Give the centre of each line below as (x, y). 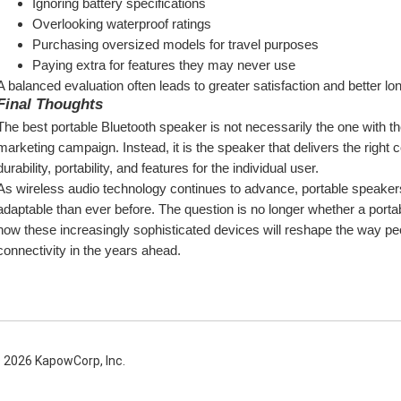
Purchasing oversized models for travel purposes (175, 44)
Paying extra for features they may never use (164, 65)
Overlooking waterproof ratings (122, 24)
